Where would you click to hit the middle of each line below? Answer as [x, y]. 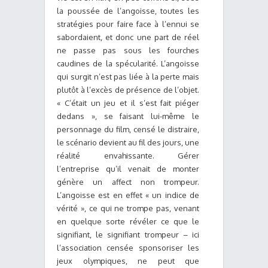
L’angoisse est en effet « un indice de [128, 195]
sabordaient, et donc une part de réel [128, 37]
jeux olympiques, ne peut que [128, 261]
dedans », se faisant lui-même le [128, 116]
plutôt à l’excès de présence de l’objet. [128, 90]
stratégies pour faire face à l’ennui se [128, 24]
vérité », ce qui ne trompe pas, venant [128, 208]
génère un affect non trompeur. [128, 182]
